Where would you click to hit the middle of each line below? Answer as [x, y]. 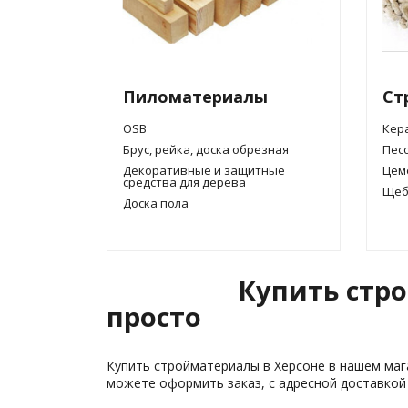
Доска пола [156, 203]
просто [154, 316]
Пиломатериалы [195, 97]
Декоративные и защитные [204, 170]
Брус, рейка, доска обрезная [206, 149]
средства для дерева [184, 182]
